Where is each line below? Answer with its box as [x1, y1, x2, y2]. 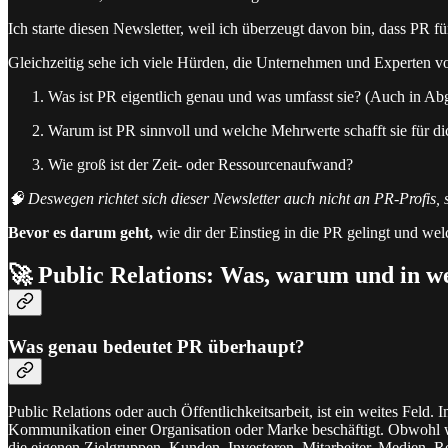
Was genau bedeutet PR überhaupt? [8, 335, 305, 357]
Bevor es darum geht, [8, 223, 153, 241]
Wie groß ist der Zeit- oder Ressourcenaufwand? [48, 155, 353, 173]
